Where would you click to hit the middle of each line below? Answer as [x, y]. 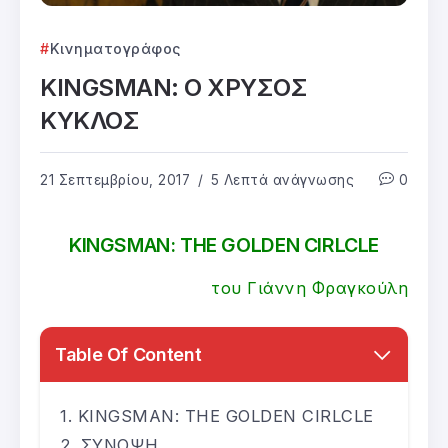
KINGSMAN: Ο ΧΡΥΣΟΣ [174, 87]
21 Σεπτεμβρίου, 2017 [115, 179]
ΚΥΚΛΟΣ [90, 120]
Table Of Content [128, 354]
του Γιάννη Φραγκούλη [309, 287]
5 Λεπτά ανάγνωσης [280, 179]
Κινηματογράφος [115, 48]
